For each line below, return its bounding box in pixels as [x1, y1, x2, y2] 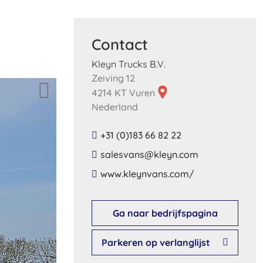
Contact [92, 35, 148, 53]
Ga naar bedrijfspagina [112, 207, 218, 219]
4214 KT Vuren [92, 86, 157, 99]
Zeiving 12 [92, 72, 135, 84]
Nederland [92, 100, 138, 113]
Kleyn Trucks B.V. [92, 58, 166, 70]
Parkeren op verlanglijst [101, 237, 210, 249]
